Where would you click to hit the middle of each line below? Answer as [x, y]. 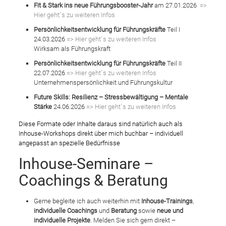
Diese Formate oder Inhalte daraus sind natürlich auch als [100, 124]
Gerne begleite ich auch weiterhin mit [87, 201]
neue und [170, 211]
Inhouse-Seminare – [86, 164]
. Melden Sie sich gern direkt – [133, 220]
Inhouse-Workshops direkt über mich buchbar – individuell [101, 133]
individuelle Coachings [65, 211]
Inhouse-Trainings [167, 201]
